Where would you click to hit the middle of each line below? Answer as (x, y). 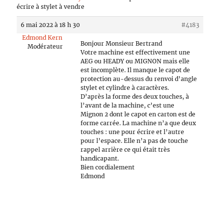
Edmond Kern (42, 38)
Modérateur (45, 46)
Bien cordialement (108, 167)
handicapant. (100, 158)
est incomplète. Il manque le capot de (136, 70)
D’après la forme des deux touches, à (135, 96)
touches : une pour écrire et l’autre (133, 132)
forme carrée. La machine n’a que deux (138, 123)
